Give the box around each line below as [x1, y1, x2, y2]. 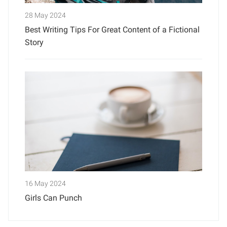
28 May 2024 [25, 11, 66, 20]
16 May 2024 [25, 179, 66, 188]
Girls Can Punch [25, 193, 82, 203]
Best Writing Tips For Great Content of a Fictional [25, 25, 200, 35]
